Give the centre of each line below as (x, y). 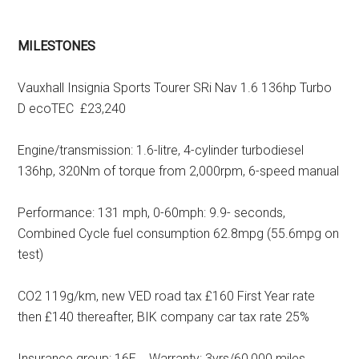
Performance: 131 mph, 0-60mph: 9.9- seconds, (152, 212)
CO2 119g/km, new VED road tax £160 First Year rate (167, 296)
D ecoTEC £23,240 (72, 108)
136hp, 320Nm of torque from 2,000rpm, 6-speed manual (179, 171)
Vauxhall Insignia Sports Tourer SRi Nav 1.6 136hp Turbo (175, 87)
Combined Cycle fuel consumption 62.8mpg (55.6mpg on (179, 233)
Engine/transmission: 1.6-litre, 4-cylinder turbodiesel (161, 150)
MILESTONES (57, 46)
